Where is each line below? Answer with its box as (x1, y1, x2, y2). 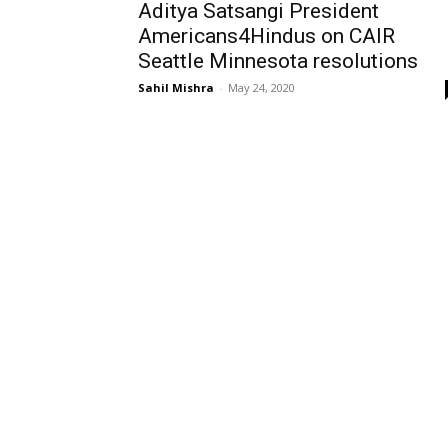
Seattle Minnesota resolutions (138, 49, 418, 73)
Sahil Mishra (138, 80, 214, 95)
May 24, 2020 (228, 80, 295, 95)
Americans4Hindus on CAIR (138, 24, 395, 48)
